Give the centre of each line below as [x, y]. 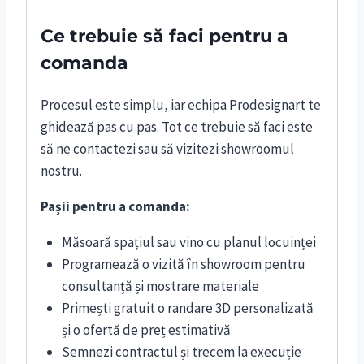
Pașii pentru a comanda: [115, 207]
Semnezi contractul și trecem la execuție [181, 352]
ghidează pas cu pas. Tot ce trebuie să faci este [177, 127]
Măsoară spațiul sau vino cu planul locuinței [188, 243]
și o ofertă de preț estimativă [146, 330]
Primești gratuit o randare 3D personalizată [187, 308]
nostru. [61, 171]
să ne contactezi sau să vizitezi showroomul [167, 149]
